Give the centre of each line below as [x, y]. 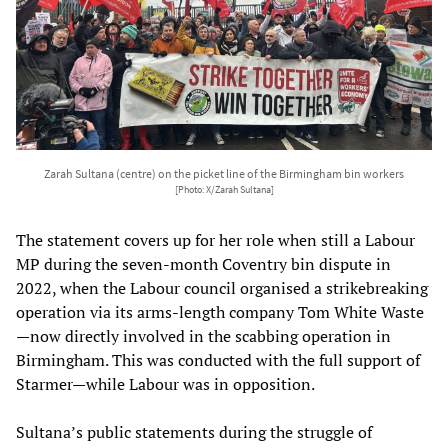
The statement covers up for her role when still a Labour [215, 239]
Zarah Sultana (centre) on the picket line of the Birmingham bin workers [224, 173]
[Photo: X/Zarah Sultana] [224, 189]
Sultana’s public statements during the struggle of [194, 431]
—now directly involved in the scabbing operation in [203, 335]
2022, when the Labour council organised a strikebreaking [222, 287]
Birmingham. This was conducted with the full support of [218, 359]
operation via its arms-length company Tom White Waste [220, 311]
